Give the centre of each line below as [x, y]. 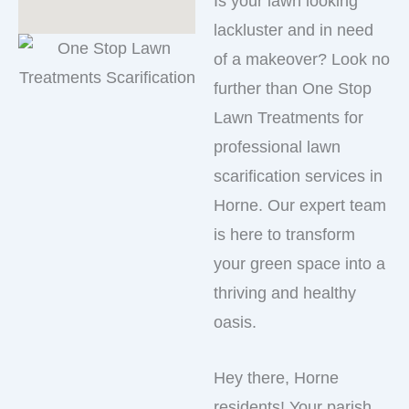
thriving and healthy [285, 293]
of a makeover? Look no [302, 59]
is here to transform [284, 235]
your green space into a [299, 264]
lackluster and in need [294, 30]
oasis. [235, 322]
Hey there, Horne [276, 378]
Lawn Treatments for [288, 118]
